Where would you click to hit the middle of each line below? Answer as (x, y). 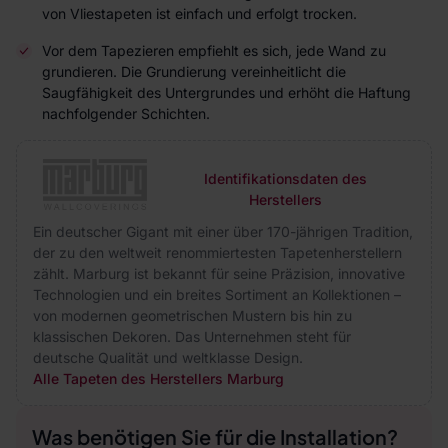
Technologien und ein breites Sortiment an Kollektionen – (217, 294)
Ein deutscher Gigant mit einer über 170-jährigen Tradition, (223, 231)
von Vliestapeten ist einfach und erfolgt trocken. (199, 13)
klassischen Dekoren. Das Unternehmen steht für (192, 336)
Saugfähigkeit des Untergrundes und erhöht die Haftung (226, 92)
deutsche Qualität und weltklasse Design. (168, 357)
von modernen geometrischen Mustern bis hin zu (192, 315)
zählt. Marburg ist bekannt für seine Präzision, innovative (219, 273)
